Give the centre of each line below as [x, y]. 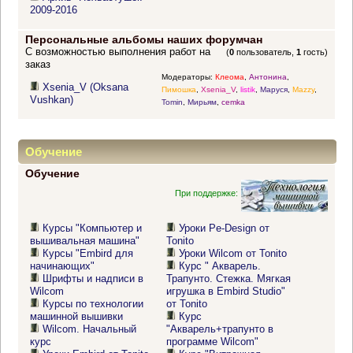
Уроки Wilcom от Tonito [233, 254]
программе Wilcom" [213, 342]
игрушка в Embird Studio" [226, 292]
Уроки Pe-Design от [225, 229]
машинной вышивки [77, 317]
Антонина [268, 77]
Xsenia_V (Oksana [86, 87]
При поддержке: [207, 193]
